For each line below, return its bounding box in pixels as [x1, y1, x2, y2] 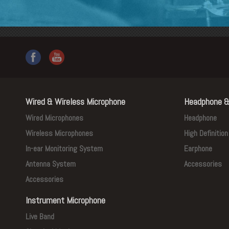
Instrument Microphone [26, 194, 105, 207]
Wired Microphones [26, 112, 83, 124]
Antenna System [26, 158, 76, 170]
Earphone [184, 143, 212, 154]
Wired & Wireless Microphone [26, 96, 125, 108]
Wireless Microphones [26, 128, 93, 139]
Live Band [26, 211, 54, 222]
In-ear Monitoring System [26, 143, 103, 154]
